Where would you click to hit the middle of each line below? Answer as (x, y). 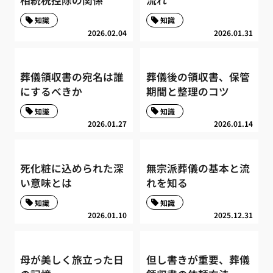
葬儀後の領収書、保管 (198, 77)
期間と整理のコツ (187, 92)
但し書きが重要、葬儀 (198, 259)
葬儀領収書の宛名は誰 (72, 77)
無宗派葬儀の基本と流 (198, 168)
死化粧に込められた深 (72, 168)
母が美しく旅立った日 (72, 259)
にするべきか (51, 92)
